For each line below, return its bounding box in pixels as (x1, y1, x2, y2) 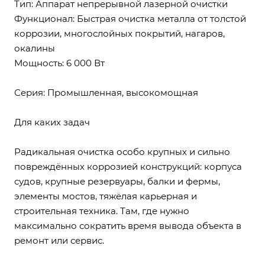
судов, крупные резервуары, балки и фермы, (14, 176, 220, 187)
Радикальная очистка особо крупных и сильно (14, 146, 230, 157)
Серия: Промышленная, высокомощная (14, 87, 198, 98)
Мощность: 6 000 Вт (14, 57, 105, 69)
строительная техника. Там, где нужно (14, 205, 189, 216)
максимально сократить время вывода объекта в (14, 220, 241, 231)
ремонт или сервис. (14, 235, 104, 246)
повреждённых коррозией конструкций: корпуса (14, 161, 242, 172)
